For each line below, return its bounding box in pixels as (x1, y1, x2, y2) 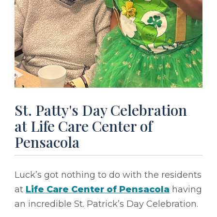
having (170, 184, 202, 195)
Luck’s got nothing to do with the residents (15, 169, 201, 180)
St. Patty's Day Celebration (15, 100, 187, 120)
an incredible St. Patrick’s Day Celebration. (15, 198, 198, 209)
